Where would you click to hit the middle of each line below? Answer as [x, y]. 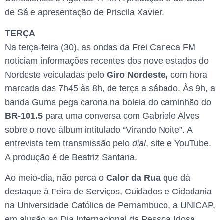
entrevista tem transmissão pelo [69, 143]
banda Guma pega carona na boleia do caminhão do [108, 102]
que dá [177, 178]
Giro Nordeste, [136, 74]
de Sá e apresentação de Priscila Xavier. [84, 13]
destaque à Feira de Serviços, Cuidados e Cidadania [108, 192]
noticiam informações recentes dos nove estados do [107, 61]
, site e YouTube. [179, 143]
